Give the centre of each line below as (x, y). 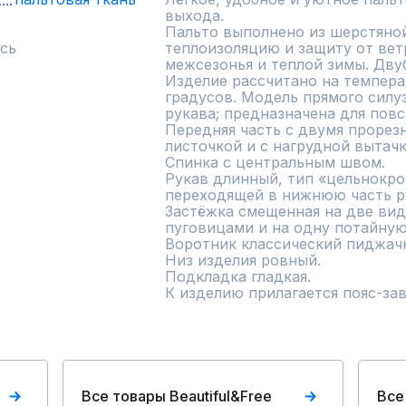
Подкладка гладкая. (238, 276)
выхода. (197, 15)
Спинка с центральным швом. (275, 162)
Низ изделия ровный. (243, 260)
